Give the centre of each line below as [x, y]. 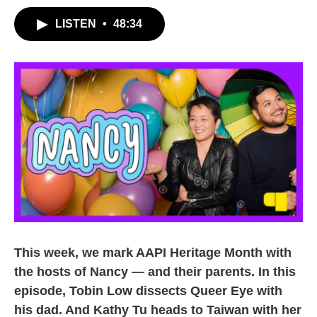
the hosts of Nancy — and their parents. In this [155, 272]
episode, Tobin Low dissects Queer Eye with [148, 291]
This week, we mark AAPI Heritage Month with [153, 253]
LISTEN [77, 24]
